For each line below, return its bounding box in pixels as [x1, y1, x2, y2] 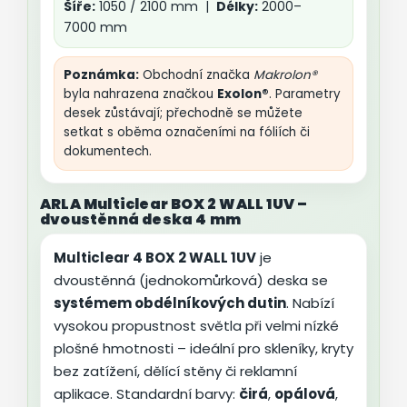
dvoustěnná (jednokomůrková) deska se [54, 271, 328, 291]
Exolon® [217, 85, 269, 104]
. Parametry [269, 85, 341, 104]
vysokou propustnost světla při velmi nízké [54, 316, 339, 336]
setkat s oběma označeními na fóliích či [64, 124, 310, 142]
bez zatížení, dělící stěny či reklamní [54, 362, 297, 382]
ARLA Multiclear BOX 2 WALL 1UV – [40, 193, 308, 214]
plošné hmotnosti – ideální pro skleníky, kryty [54, 339, 353, 359]
